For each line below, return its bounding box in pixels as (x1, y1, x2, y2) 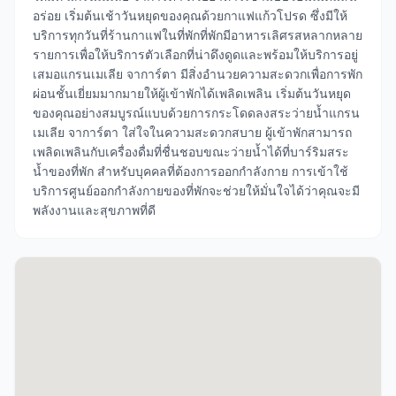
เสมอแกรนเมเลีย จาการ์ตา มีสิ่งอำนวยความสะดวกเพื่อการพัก (33, 66, 362, 81)
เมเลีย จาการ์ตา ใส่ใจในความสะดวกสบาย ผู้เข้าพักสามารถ (33, 125, 352, 140)
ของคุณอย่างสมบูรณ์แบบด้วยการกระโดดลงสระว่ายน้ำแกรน (33, 105, 360, 120)
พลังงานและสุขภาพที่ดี (33, 202, 156, 217)
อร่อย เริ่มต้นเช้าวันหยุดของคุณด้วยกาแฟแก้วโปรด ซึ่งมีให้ (33, 8, 347, 23)
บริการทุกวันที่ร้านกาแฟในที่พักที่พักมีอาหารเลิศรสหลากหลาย (33, 27, 362, 42)
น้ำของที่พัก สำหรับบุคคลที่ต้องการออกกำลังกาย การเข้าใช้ (33, 164, 348, 179)
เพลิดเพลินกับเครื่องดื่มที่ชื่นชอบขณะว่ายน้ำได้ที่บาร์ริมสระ (33, 144, 349, 159)
